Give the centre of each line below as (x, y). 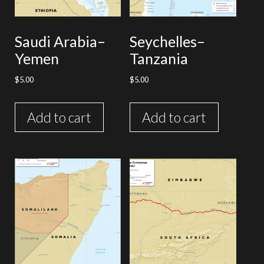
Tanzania (159, 58)
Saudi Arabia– (60, 41)
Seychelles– (168, 41)
